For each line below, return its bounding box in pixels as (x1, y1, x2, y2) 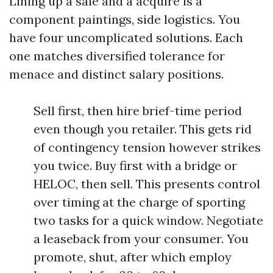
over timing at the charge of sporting (34, 194, 245, 210)
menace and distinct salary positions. (9, 66, 224, 82)
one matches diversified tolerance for (9, 48, 225, 63)
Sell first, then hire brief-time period (34, 103, 242, 118)
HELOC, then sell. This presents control (34, 176, 260, 191)
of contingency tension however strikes (34, 140, 261, 155)
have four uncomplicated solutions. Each (9, 30, 243, 45)
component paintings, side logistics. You (9, 12, 240, 27)
